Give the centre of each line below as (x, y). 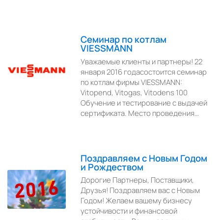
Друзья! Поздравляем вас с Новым (140, 191)
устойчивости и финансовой (129, 211)
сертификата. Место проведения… (140, 113)
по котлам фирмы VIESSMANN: (132, 82)
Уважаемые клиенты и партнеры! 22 (142, 61)
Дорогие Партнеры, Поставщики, (137, 180)
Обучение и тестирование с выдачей (144, 103)
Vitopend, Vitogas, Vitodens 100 (134, 92)
